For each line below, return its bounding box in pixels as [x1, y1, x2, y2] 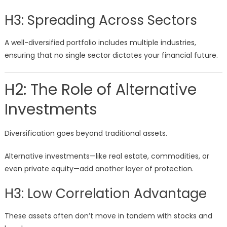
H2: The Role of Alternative [4, 79, 197, 101]
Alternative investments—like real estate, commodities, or [4, 151, 209, 162]
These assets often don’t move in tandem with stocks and [4, 211, 212, 221]
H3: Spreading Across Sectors [4, 11, 197, 30]
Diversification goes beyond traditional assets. [4, 128, 167, 139]
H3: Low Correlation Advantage [4, 184, 207, 203]
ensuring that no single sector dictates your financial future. [4, 50, 218, 61]
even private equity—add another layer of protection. [4, 164, 194, 174]
